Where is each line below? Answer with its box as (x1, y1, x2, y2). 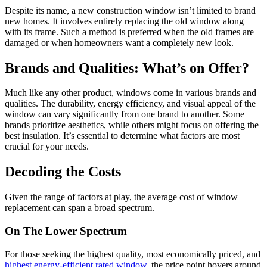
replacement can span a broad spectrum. (5, 203, 154, 213)
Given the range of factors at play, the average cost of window (5, 192, 238, 203)
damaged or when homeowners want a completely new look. (5, 37, 234, 48)
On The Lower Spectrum (5, 225, 127, 238)
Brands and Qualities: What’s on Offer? (5, 60, 249, 76)
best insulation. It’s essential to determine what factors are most (5, 131, 240, 141)
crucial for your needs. (5, 141, 89, 152)
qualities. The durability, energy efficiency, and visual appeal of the (5, 98, 256, 109)
